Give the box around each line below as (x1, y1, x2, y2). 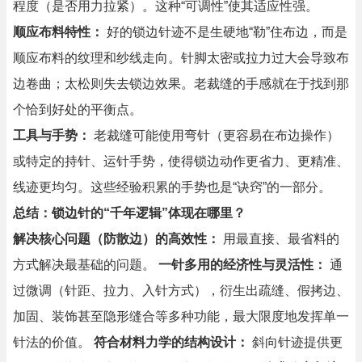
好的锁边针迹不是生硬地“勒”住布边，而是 (103, 25, 347, 39)
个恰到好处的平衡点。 (13, 103, 142, 116)
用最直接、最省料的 (220, 232, 339, 246)
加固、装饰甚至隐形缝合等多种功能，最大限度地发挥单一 (13, 309, 349, 323)
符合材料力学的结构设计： (94, 335, 249, 349)
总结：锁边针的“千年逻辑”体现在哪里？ (13, 206, 246, 220)
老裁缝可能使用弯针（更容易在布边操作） (90, 128, 339, 142)
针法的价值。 (13, 335, 94, 349)
